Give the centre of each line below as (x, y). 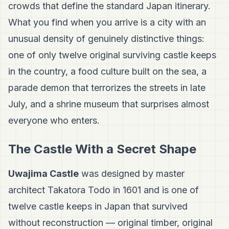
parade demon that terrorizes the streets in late (107, 88)
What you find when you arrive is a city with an (107, 22)
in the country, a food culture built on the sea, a (107, 72)
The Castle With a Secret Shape (102, 149)
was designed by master (132, 174)
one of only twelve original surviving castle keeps (112, 55)
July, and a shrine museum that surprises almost (109, 104)
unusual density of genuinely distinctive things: (106, 39)
